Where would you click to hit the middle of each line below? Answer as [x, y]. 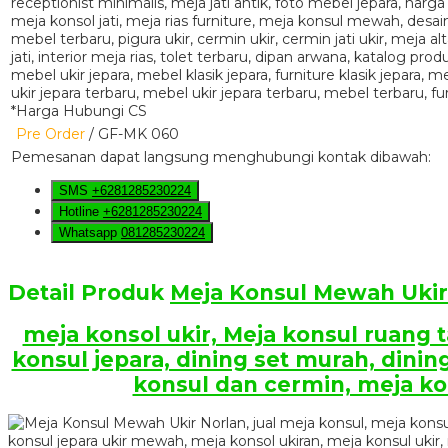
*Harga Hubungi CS [79, 110]
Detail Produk [89, 292]
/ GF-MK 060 [132, 133]
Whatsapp [90, 232]
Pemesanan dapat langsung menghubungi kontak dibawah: [221, 156]
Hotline [81, 211]
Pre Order [50, 133]
